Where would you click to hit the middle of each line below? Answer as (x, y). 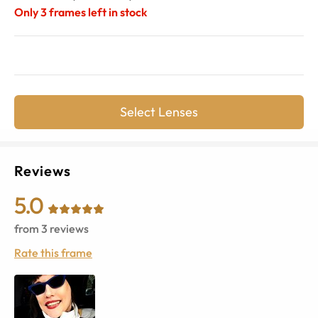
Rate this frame (53, 252)
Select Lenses (159, 111)
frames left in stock (98, 12)
